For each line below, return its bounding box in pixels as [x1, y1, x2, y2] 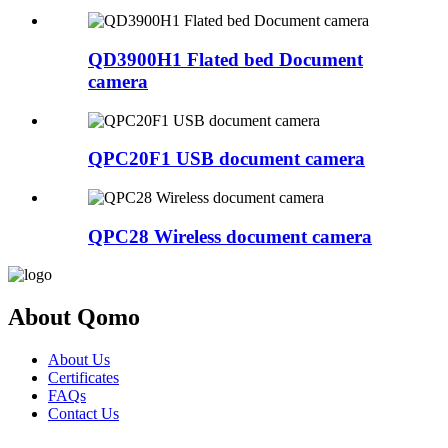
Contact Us [48, 405, 119, 423]
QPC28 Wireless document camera [88, 225, 372, 247]
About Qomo [8, 304, 140, 331]
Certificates [48, 369, 119, 387]
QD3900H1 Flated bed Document [88, 48, 363, 70]
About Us [48, 351, 110, 369]
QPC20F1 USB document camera [88, 148, 365, 170]
